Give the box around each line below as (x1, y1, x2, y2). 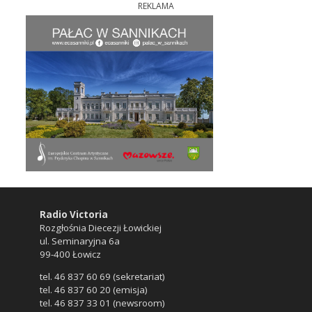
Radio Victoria (39, 208, 108, 221)
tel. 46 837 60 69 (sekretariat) (39, 270, 165, 283)
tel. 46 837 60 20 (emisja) (39, 283, 148, 297)
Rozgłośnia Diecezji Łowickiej (39, 221, 162, 234)
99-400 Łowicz (39, 247, 101, 260)
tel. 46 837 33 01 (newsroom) (39, 297, 165, 310)
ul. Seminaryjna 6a (39, 234, 120, 247)
